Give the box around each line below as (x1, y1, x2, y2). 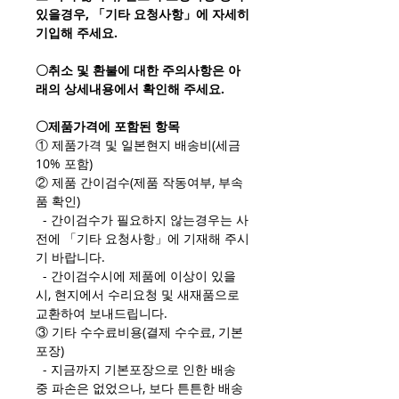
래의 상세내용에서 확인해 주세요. (36, 80, 224, 98)
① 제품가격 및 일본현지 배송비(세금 (36, 136, 240, 154)
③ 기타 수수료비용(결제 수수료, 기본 (36, 323, 243, 341)
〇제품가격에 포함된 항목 (36, 118, 180, 135)
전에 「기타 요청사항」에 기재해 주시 (36, 230, 249, 248)
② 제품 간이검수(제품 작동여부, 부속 (36, 174, 243, 191)
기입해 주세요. (36, 24, 118, 42)
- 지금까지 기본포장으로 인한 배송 (36, 361, 236, 379)
